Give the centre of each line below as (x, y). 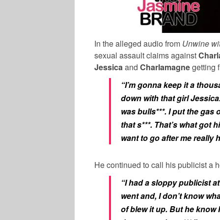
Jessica (110, 67)
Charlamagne (166, 67)
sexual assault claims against (146, 55)
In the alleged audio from (138, 43)
